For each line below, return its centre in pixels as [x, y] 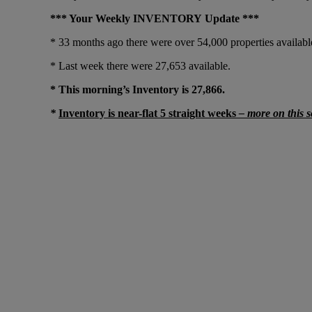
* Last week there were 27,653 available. [140, 65]
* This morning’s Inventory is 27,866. [139, 89]
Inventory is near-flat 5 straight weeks [147, 113]
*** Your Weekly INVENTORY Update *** [155, 18]
